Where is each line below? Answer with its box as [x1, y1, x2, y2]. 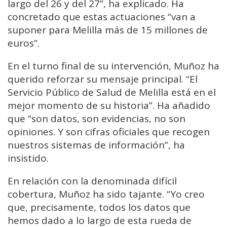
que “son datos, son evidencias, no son [8, 112, 185, 126]
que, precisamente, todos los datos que [8, 201, 191, 214]
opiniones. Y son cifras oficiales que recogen [8, 125, 210, 139]
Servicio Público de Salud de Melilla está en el [8, 86, 216, 99]
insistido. [8, 152, 49, 165]
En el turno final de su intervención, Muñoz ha [8, 59, 219, 73]
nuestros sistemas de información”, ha [8, 138, 185, 152]
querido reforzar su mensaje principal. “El [8, 72, 198, 86]
